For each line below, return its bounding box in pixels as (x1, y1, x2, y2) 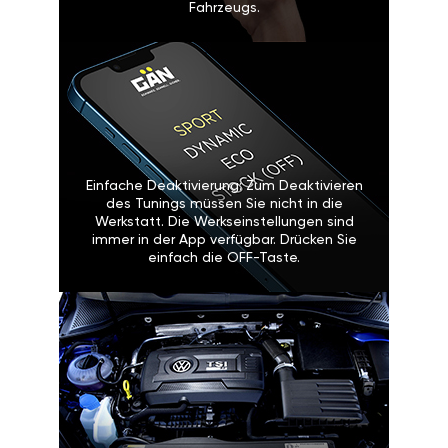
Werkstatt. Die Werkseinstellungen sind (94, 215, 354, 230)
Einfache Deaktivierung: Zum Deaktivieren (85, 179, 363, 194)
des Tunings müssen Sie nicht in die (105, 197, 343, 212)
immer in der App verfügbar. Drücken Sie (91, 233, 357, 248)
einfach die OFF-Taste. (148, 251, 300, 266)
